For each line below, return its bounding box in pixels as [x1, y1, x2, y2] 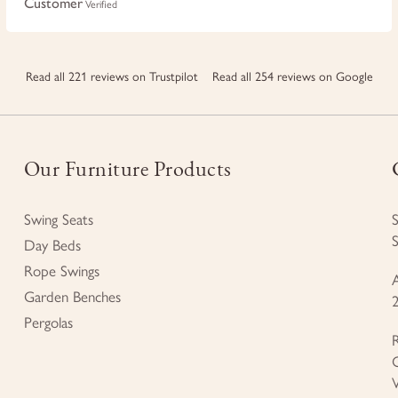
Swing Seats [23, 210, 93, 228]
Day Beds [23, 235, 81, 254]
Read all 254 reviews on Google [211, 68, 373, 84]
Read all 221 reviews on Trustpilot [25, 68, 198, 84]
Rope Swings [23, 261, 99, 280]
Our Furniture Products [23, 154, 232, 183]
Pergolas [23, 313, 73, 331]
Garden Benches [23, 287, 121, 306]
